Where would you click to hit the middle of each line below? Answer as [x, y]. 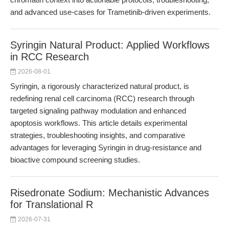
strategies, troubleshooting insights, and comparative [98, 135]
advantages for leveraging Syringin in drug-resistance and [106, 147]
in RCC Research [50, 57]
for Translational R [52, 204]
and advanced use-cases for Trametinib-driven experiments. [110, 12]
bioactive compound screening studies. [75, 160]
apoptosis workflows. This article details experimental [99, 123]
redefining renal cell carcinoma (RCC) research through [102, 98]
